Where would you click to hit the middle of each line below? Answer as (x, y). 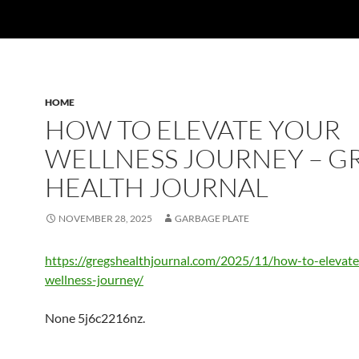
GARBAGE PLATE (212, 218)
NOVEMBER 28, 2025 (105, 218)
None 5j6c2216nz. (95, 318)
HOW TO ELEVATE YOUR (193, 129)
